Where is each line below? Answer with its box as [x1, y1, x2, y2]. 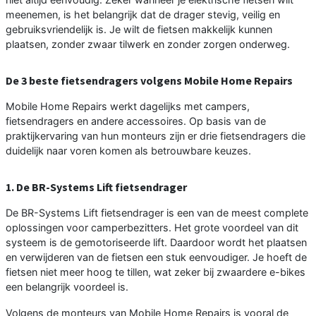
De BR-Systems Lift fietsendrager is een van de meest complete [6, 206, 308, 219]
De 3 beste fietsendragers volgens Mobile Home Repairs [6, 73, 293, 87]
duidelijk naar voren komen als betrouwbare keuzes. [6, 144, 251, 157]
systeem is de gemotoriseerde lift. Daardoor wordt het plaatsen [6, 236, 307, 248]
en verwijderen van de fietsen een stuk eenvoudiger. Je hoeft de [6, 250, 307, 263]
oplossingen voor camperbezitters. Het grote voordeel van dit [6, 221, 298, 233]
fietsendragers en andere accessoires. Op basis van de [6, 114, 266, 127]
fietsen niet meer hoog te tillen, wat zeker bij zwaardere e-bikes [6, 265, 305, 278]
